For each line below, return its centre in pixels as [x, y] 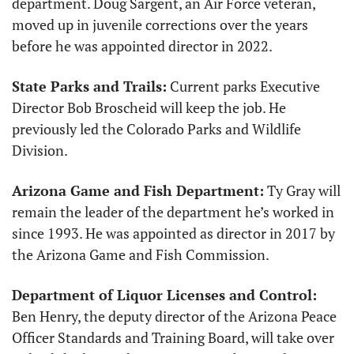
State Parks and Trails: [89, 87]
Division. [40, 151]
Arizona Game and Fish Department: [138, 191]
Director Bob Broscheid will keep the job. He [149, 108]
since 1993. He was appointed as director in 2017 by [173, 233]
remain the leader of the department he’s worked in [173, 212]
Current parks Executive [243, 87]
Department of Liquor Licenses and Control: [164, 295]
